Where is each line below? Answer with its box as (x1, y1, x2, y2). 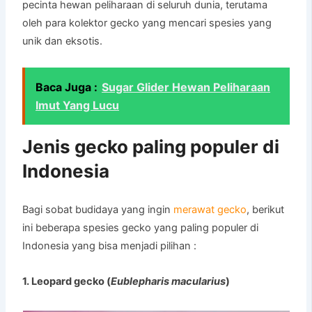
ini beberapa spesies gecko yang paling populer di (22, 221, 259, 235)
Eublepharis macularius (111, 275, 226, 288)
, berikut (247, 203, 285, 217)
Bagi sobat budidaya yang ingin (22, 203, 174, 217)
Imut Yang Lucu (36, 97, 120, 112)
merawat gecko (173, 203, 247, 217)
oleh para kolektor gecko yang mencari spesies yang (22, 17, 272, 30)
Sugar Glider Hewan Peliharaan (102, 79, 271, 94)
